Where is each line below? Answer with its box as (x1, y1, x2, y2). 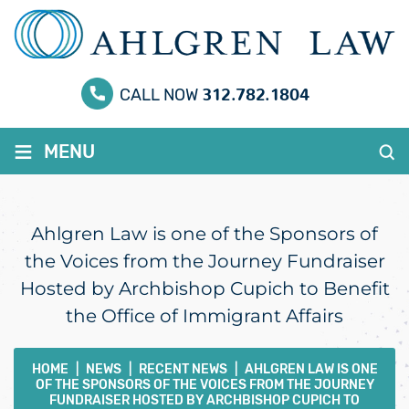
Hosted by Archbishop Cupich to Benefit (19, 277, 390, 299)
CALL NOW (120, 84, 202, 105)
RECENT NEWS (138, 361, 227, 377)
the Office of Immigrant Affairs (66, 304, 343, 327)
